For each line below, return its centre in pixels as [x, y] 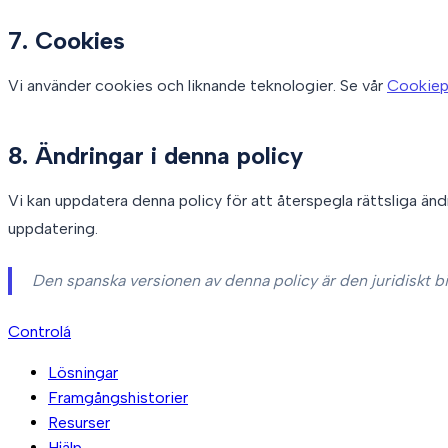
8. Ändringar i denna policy [155, 155]
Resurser [79, 422]
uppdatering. [53, 228]
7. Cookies [66, 40]
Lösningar [83, 372]
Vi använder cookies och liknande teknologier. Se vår [197, 85]
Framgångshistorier [118, 397]
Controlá [39, 331]
